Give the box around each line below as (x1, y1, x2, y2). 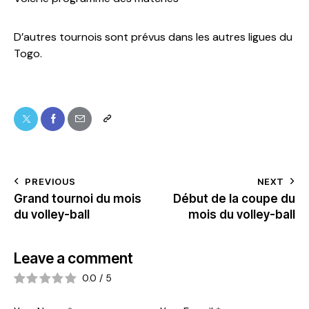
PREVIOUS (25, 176, 76, 188)
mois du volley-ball (188, 208, 295, 222)
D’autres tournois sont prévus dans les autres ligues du (14, 29, 292, 44)
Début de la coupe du (173, 192, 295, 206)
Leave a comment (14, 250, 133, 268)
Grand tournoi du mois (14, 192, 141, 206)
